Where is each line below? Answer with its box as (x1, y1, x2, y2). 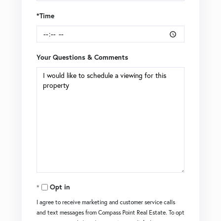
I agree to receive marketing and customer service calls (37, 198, 175, 206)
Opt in (50, 183, 70, 192)
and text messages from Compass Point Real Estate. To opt (37, 209, 184, 217)
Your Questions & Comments (37, 53, 128, 62)
